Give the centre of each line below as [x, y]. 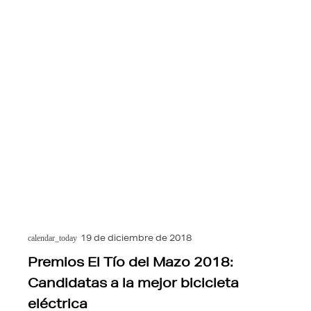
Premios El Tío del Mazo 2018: [131, 262]
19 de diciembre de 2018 [136, 238]
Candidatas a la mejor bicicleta [133, 283]
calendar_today [52, 238]
